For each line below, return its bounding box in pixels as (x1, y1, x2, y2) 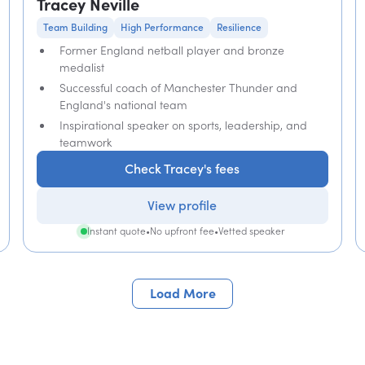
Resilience (216, 21, 262, 33)
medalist (59, 60, 104, 74)
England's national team (59, 98, 187, 112)
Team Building (42, 21, 108, 33)
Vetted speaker (218, 225, 284, 237)
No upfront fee (149, 225, 214, 237)
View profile (147, 197, 218, 213)
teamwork (59, 135, 112, 149)
